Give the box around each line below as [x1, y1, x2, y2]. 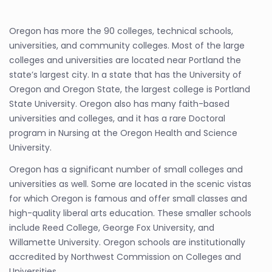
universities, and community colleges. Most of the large [9, 39, 245, 52]
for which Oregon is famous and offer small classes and [9, 192, 247, 205]
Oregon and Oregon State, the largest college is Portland [9, 83, 250, 95]
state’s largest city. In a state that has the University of [9, 69, 242, 81]
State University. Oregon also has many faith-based [9, 98, 229, 110]
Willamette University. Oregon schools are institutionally [9, 236, 245, 248]
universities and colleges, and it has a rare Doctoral [9, 112, 225, 124]
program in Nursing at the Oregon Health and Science [9, 127, 237, 139]
